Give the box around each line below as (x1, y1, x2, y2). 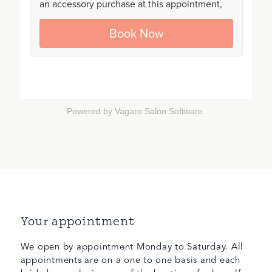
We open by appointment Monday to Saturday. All (20, 243, 244, 252)
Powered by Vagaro (67, 106, 142, 116)
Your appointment (20, 215, 135, 228)
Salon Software (144, 106, 203, 116)
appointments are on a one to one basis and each (20, 256, 240, 265)
